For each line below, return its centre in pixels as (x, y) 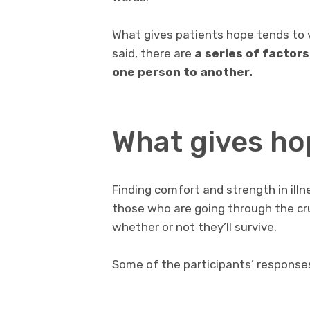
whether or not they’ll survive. (194, 227)
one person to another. (182, 72)
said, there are (153, 54)
